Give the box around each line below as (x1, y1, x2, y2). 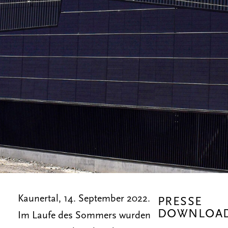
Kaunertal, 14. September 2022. (18, 194, 150, 204)
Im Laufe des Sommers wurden (18, 211, 151, 221)
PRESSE (157, 196, 203, 208)
